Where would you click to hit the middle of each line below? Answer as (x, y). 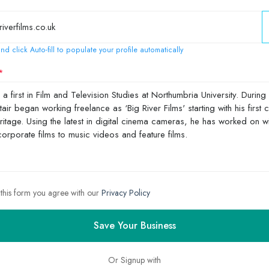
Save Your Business (134, 225)
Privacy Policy (126, 192)
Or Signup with (134, 260)
